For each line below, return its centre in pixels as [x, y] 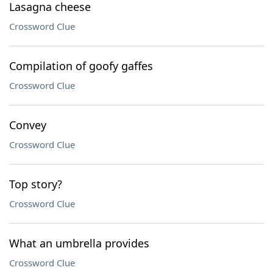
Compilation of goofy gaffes [81, 66]
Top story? [36, 184]
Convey [28, 125]
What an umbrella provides [79, 243]
